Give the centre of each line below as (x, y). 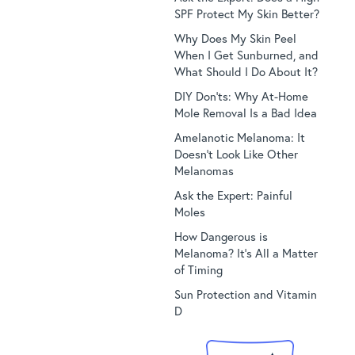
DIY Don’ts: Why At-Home (241, 95)
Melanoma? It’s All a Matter (246, 252)
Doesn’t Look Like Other (236, 153)
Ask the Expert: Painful (233, 195)
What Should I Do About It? (246, 71)
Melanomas (204, 170)
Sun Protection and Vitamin (245, 294)
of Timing (198, 269)
